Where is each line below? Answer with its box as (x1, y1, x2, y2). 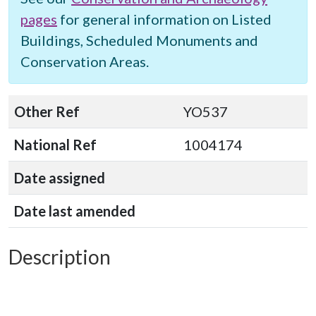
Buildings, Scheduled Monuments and (20, 32, 258, 49)
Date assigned (14, 169, 105, 186)
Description (8, 245, 111, 269)
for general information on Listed (57, 11, 272, 28)
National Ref (14, 136, 97, 153)
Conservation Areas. (20, 53, 149, 70)
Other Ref (14, 103, 80, 120)
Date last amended (14, 202, 135, 219)
